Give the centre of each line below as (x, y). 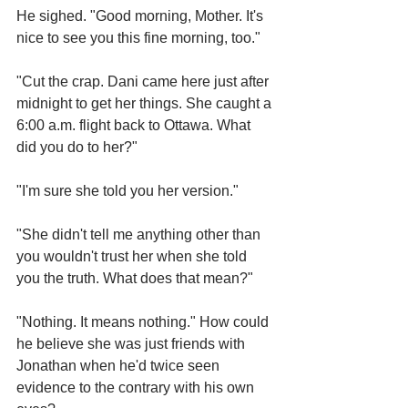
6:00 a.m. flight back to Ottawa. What (135, 125)
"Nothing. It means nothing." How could (144, 322)
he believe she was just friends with (133, 344)
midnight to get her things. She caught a (146, 103)
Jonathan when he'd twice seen (120, 366)
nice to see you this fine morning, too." (138, 38)
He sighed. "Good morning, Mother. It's (142, 16)
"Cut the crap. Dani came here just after (144, 82)
